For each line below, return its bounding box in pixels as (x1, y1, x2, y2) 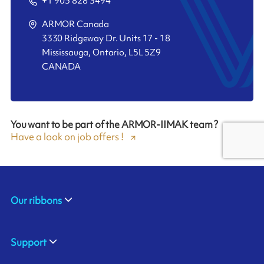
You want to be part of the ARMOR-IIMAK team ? (10, 118, 219, 131)
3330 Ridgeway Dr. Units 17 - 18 (41, 32, 170, 45)
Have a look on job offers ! (10, 130, 124, 144)
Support (10, 236, 47, 249)
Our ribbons (10, 194, 62, 207)
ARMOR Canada (41, 18, 110, 31)
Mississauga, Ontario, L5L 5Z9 (41, 47, 161, 59)
